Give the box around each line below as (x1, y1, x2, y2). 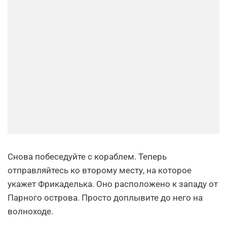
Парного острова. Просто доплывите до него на (8, 193, 203, 203)
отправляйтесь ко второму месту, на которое (8, 165, 192, 176)
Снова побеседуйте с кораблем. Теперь (8, 152, 167, 162)
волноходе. (8, 206, 53, 217)
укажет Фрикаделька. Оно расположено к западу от (8, 179, 218, 190)
